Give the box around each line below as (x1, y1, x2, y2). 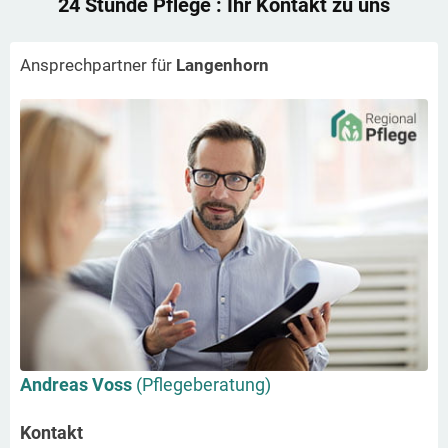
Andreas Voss (20, 373, 136, 395)
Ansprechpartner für (20, 54, 176, 75)
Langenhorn (176, 54, 269, 75)
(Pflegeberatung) (136, 373, 271, 395)
